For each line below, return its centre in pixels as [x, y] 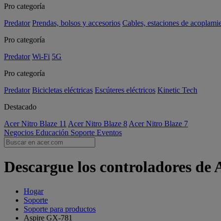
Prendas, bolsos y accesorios [76, 23]
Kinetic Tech [177, 90]
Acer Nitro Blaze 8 [98, 124]
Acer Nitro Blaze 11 [35, 124]
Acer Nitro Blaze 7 [158, 124]
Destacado [20, 107]
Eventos [109, 132]
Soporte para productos [60, 209]
